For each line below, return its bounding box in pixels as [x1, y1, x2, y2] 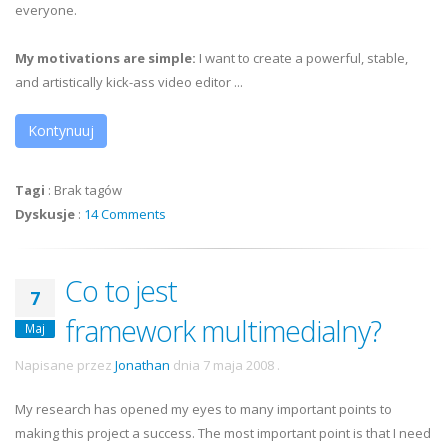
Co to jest [65, 271, 177, 310]
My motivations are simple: [15, 49, 199, 67]
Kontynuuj [28, 121, 94, 140]
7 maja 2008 [203, 356, 274, 374]
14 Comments [84, 205, 166, 223]
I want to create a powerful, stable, [199, 49, 408, 67]
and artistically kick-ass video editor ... [15, 73, 243, 91]
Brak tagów [54, 181, 122, 199]
